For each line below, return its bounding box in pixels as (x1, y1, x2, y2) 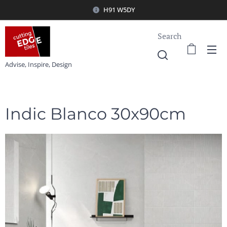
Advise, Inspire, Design (5, 60, 72, 69)
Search (158, 30, 181, 42)
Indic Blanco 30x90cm (5, 104, 186, 124)
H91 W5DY (103, 5, 135, 14)
